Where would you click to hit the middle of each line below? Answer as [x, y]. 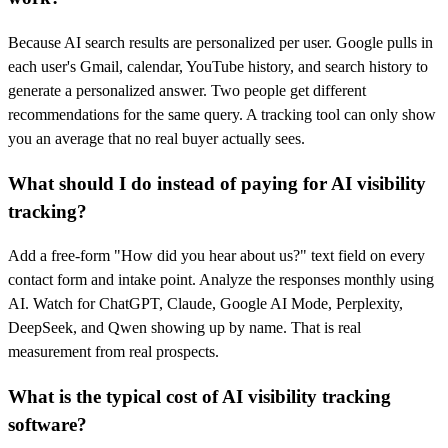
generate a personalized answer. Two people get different [187, 90]
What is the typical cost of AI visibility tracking [199, 397]
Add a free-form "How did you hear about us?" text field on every [216, 256]
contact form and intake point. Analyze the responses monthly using [221, 280]
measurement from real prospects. [113, 352]
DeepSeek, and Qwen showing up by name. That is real [184, 328]
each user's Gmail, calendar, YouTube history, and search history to [218, 66]
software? [47, 425]
